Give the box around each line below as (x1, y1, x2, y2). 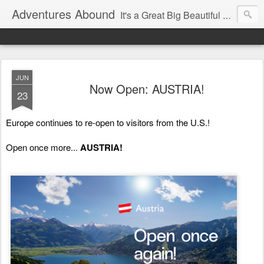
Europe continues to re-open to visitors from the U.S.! (6, 116, 212, 128)
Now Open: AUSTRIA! (89, 80, 204, 97)
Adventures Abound (12, 5, 115, 22)
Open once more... (6, 141, 80, 153)
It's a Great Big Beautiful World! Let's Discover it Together (120, 8, 223, 22)
